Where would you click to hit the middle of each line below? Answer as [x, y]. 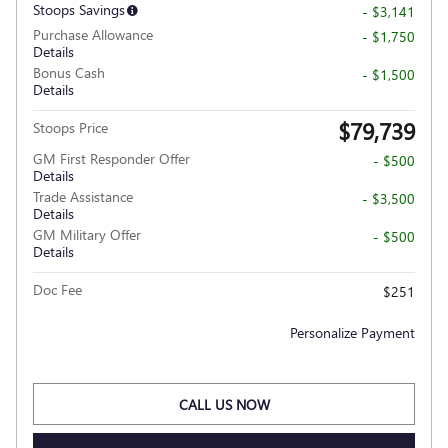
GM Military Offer [87, 235]
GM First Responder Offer [111, 159]
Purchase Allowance [93, 35]
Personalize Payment [352, 333]
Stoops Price [70, 128]
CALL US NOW [224, 404]
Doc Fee [57, 290]
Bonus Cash [69, 73]
